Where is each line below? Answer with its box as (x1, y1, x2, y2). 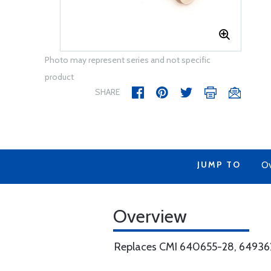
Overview (113, 205, 187, 227)
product (45, 71, 74, 82)
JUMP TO (197, 159, 241, 170)
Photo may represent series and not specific (45, 54, 211, 65)
